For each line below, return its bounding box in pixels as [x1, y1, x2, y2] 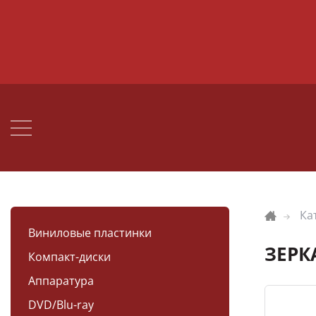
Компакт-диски [28, 249, 111, 265]
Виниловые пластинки [28, 225, 152, 241]
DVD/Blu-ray [28, 297, 94, 312]
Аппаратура [28, 273, 94, 288]
